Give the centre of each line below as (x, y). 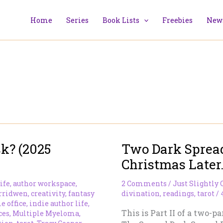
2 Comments (144, 183)
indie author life (59, 203)
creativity (48, 193)
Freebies (178, 20)
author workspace (44, 183)
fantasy (81, 193)
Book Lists (121, 20)
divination (141, 193)
